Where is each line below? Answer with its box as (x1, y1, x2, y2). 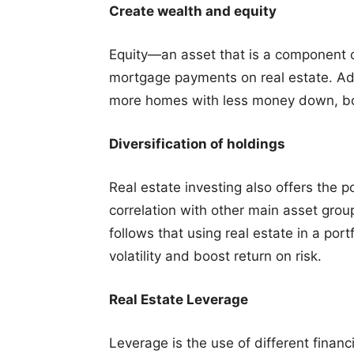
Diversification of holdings (109, 135, 285, 152)
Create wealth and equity (109, 2, 277, 19)
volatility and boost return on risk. (109, 247, 322, 264)
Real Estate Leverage (109, 291, 248, 307)
